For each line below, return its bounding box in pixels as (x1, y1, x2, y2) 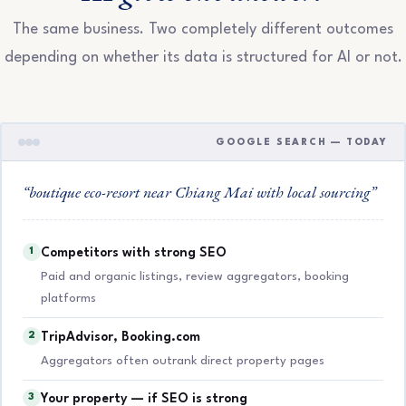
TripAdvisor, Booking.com (40, 330, 200, 343)
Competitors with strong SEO (40, 246, 227, 260)
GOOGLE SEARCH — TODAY (216, 138, 388, 148)
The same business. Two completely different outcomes (13, 22, 393, 38)
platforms (40, 292, 96, 304)
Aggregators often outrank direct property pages (40, 354, 324, 367)
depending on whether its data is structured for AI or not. (4, 50, 402, 66)
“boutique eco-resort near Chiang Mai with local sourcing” (22, 180, 376, 202)
